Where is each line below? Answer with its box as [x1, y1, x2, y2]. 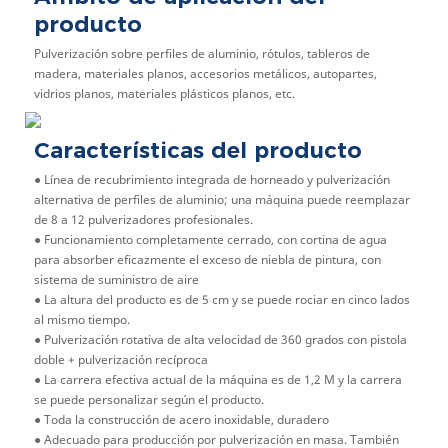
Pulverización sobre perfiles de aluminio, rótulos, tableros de [33, 44, 370, 62]
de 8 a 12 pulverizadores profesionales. [33, 210, 253, 228]
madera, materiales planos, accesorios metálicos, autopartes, [33, 64, 377, 82]
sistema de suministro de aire [33, 270, 199, 288]
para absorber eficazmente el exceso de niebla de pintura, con [33, 250, 381, 268]
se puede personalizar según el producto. [33, 390, 264, 408]
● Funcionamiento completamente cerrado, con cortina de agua [33, 230, 387, 248]
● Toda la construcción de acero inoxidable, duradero [33, 410, 329, 428]
